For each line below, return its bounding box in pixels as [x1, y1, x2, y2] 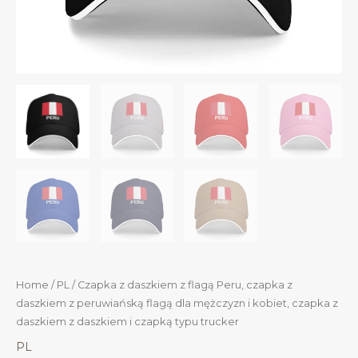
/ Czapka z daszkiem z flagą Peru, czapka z [70, 279, 292, 291]
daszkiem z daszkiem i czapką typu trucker [16, 316, 239, 328]
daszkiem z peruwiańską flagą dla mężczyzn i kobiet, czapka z [16, 297, 338, 309]
